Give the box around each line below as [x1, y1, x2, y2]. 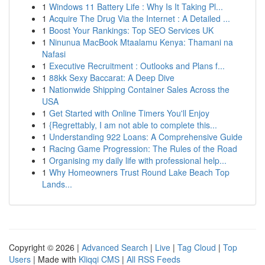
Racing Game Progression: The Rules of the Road [49, 143, 237, 154]
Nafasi [42, 48, 66, 60]
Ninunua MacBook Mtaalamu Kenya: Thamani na [49, 36, 233, 48]
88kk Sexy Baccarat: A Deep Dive [49, 72, 174, 83]
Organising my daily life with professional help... [49, 154, 227, 166]
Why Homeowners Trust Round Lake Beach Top [49, 166, 230, 178]
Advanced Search [82, 241, 148, 253]
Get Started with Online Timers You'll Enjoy [49, 107, 209, 119]
